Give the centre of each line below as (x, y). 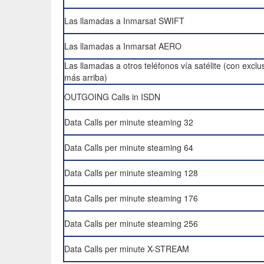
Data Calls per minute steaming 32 (129, 122)
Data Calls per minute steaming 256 (131, 223)
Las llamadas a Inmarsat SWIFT (124, 21)
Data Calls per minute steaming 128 (131, 173)
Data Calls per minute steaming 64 (129, 147)
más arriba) (86, 77)
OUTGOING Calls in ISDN (112, 97)
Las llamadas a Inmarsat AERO (123, 46)
